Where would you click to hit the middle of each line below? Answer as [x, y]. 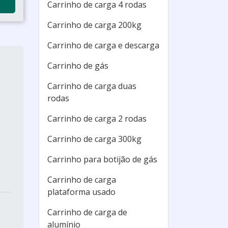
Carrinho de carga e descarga [103, 45]
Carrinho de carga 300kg [94, 139]
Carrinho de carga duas [92, 86]
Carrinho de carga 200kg [94, 25]
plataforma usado [81, 192]
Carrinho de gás [78, 66]
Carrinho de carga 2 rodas [97, 119]
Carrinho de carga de [87, 212]
